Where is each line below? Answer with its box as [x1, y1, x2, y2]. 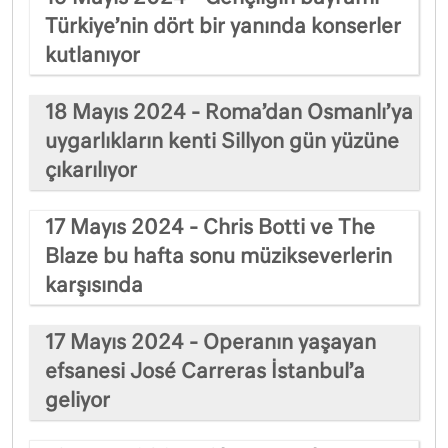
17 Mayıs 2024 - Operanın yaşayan [45, 332, 376, 353]
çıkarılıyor [45, 160, 137, 181]
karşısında [45, 275, 143, 296]
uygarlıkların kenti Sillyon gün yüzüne [45, 131, 399, 152]
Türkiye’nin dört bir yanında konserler [45, 16, 401, 37]
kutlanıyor [45, 45, 140, 66]
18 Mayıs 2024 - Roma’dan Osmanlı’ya [45, 102, 413, 123]
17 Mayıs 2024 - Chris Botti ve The [45, 217, 375, 238]
